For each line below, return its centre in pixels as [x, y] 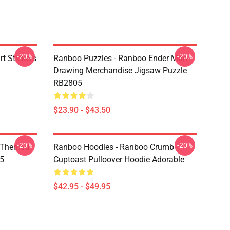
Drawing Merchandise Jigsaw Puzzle [120, 71]
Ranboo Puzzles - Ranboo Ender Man [120, 58]
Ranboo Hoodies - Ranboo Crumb [114, 147]
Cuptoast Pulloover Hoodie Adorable [119, 159]
